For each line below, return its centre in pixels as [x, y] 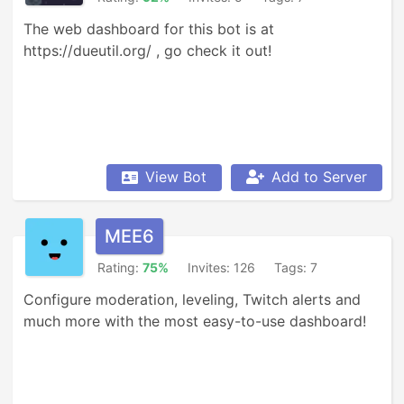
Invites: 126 [221, 267]
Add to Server [319, 177]
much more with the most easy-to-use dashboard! [195, 321]
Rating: [120, 267]
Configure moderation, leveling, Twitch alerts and [192, 299]
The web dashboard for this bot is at [149, 29]
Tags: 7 [296, 267]
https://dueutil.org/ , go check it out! [147, 50]
